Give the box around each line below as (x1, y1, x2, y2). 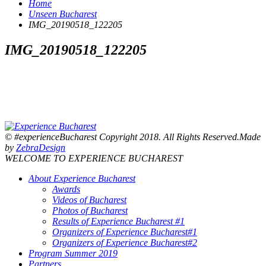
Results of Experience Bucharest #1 (52, 216, 185, 226)
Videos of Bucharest (52, 195, 126, 205)
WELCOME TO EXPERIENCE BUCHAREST (5, 153, 183, 163)
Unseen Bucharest (28, 9, 97, 20)
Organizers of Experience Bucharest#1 (52, 227, 197, 237)
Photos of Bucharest (52, 205, 128, 216)
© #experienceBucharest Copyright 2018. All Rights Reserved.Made (5, 132, 261, 142)
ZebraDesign (16, 142, 65, 153)
